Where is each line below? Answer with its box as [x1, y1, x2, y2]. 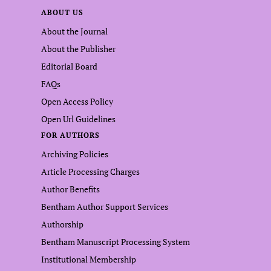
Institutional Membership [41, 253, 136, 265]
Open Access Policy [41, 96, 113, 107]
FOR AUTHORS [41, 131, 100, 140]
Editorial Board [41, 60, 97, 72]
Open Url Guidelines [41, 113, 116, 125]
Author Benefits [41, 183, 100, 195]
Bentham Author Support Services [41, 201, 168, 212]
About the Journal [41, 25, 108, 37]
